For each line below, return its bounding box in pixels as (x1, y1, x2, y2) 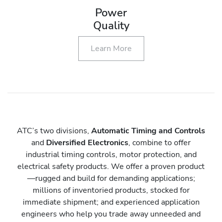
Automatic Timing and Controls (91, 125, 205, 136)
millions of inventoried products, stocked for (32, 184, 190, 196)
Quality (93, 18, 129, 33)
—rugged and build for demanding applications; (27, 172, 195, 184)
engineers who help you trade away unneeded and (21, 208, 201, 220)
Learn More (90, 43, 132, 54)
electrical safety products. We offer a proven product (17, 161, 205, 172)
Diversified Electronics (46, 137, 128, 148)
